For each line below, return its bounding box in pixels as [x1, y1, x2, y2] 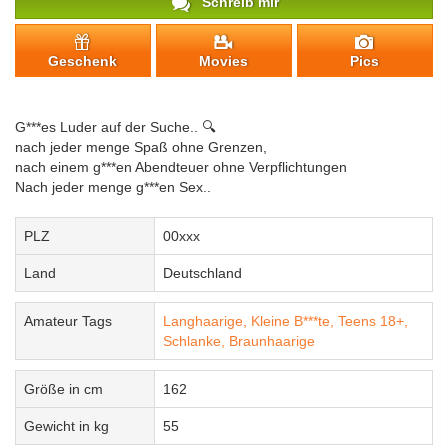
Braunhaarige [229, 333, 315, 350]
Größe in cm [24, 381, 103, 398]
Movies [199, 53, 249, 70]
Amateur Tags [24, 313, 112, 330]
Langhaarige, [163, 313, 251, 330]
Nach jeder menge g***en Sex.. [15, 179, 211, 196]
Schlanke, [163, 333, 229, 350]
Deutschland [163, 265, 242, 282]
